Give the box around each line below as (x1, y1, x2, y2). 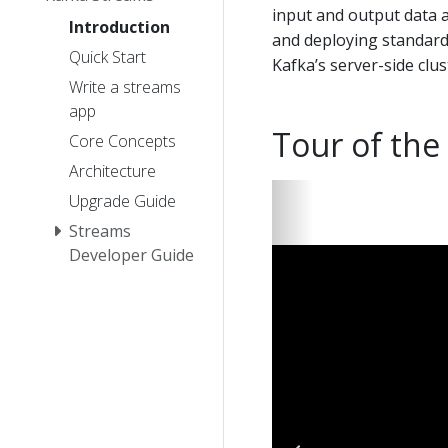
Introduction (69, 15, 170, 38)
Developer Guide (69, 243, 194, 266)
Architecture (69, 159, 156, 182)
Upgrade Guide (69, 189, 176, 212)
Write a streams (69, 75, 181, 98)
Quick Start (69, 45, 146, 68)
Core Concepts (69, 129, 176, 152)
